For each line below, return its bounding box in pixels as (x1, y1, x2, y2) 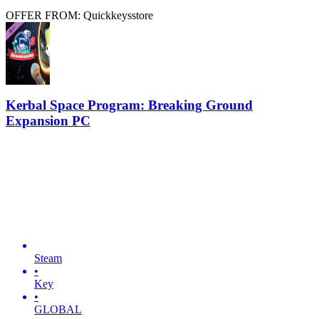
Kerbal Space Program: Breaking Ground (6, 98, 253, 113)
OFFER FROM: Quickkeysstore (6, 9, 153, 21)
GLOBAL (34, 303, 82, 315)
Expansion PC (6, 113, 90, 129)
